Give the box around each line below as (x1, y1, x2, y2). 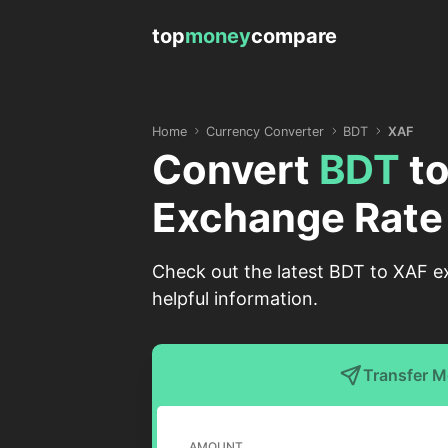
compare (251, 24, 337, 48)
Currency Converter (206, 123, 325, 139)
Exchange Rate (152, 193, 443, 242)
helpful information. (152, 288, 318, 309)
